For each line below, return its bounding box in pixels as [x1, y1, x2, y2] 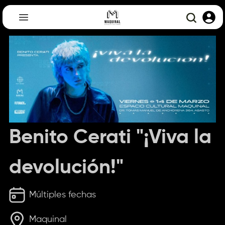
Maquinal [29, 214, 67, 224]
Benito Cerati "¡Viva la [9, 127, 211, 148]
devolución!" [9, 157, 124, 178]
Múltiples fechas [29, 190, 96, 199]
